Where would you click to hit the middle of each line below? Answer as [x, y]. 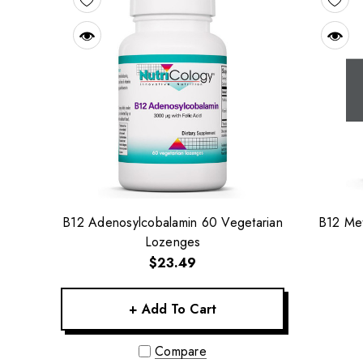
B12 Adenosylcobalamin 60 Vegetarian [173, 223]
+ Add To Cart [173, 310]
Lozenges [173, 242]
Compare [181, 352]
